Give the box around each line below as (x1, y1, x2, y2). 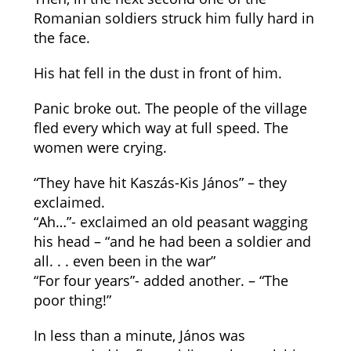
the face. (33, 28, 90, 47)
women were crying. (33, 138, 167, 157)
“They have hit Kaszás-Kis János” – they (33, 173, 287, 192)
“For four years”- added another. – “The (33, 271, 288, 290)
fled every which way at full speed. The (33, 118, 288, 137)
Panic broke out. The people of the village (33, 99, 307, 118)
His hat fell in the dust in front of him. (33, 63, 282, 82)
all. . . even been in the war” (33, 251, 215, 270)
